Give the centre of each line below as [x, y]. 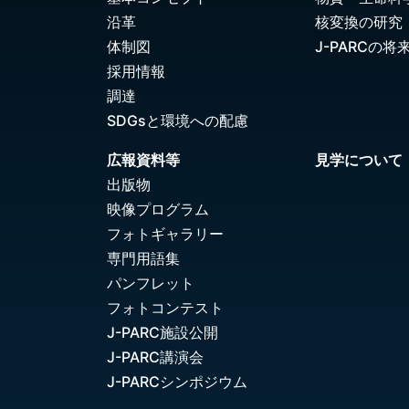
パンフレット [151, 283]
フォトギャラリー [165, 234]
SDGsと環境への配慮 [178, 121]
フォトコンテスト [165, 308]
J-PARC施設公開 [163, 333]
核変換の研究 [359, 22]
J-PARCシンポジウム [177, 382]
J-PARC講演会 [155, 357]
